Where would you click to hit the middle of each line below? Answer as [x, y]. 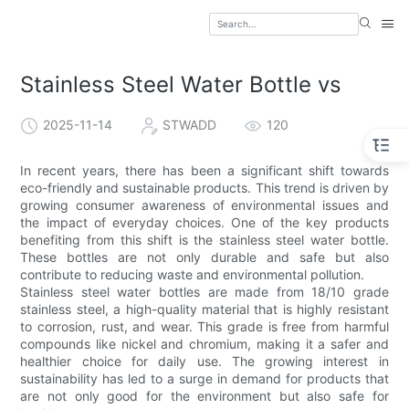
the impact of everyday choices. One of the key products [204, 223]
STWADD [190, 125]
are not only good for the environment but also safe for [204, 396]
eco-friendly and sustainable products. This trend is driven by [204, 188]
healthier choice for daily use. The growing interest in [204, 362]
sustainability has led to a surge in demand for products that [204, 379]
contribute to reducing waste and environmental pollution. [193, 275]
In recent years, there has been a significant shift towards [204, 171]
